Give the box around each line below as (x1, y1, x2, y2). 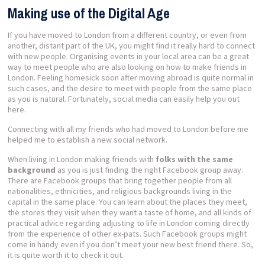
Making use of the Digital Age (8, 3, 170, 22)
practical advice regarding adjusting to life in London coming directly (8, 217, 250, 228)
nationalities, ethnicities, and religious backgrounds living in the (8, 185, 232, 196)
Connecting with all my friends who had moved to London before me (8, 123, 249, 134)
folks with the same (156, 153, 234, 164)
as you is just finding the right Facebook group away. (56, 164, 244, 175)
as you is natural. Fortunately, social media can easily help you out (8, 93, 240, 104)
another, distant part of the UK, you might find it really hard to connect (8, 40, 256, 51)
